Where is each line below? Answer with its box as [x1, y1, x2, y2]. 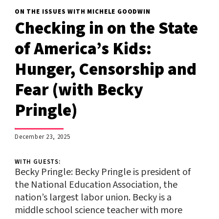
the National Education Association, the [15, 177, 177, 192]
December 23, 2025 [15, 132, 70, 141]
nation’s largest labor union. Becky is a [15, 190, 172, 204]
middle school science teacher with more [15, 203, 182, 217]
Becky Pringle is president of [75, 165, 191, 179]
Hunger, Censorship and [15, 57, 197, 82]
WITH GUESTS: [15, 157, 61, 166]
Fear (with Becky [15, 77, 143, 102]
